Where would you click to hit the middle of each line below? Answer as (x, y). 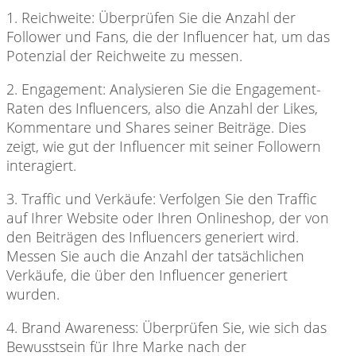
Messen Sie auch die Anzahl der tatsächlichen (155, 255)
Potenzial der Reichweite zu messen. (124, 55)
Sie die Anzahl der (235, 17)
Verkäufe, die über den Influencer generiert (147, 275)
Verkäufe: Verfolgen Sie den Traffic (204, 198)
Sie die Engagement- (253, 89)
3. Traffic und (49, 198)
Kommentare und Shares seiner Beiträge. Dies (156, 127)
